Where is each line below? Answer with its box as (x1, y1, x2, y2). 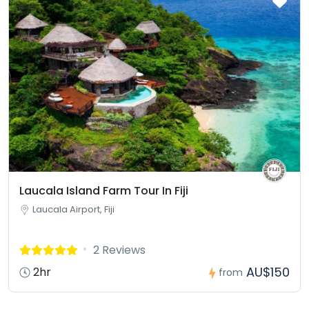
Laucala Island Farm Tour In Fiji (19, 183, 188, 199)
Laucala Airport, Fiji (32, 203, 114, 217)
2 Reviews (93, 242, 146, 259)
